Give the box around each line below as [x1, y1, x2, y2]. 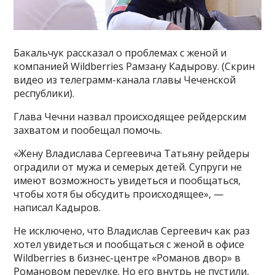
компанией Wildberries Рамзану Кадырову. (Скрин [14, 60, 255, 74]
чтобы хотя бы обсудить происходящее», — [14, 187, 224, 201]
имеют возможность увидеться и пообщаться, [14, 174, 241, 188]
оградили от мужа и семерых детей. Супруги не [14, 160, 242, 174]
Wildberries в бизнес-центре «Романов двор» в [14, 251, 241, 265]
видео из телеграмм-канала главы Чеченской [14, 73, 236, 87]
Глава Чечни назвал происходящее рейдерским [14, 110, 247, 124]
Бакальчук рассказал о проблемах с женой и [14, 46, 227, 60]
